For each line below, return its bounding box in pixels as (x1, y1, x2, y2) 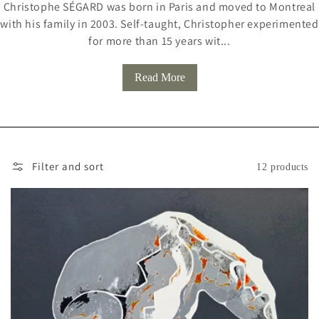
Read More (134, 71, 185, 84)
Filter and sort (32, 159, 104, 174)
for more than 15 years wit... (88, 33, 231, 49)
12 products (256, 161, 308, 172)
